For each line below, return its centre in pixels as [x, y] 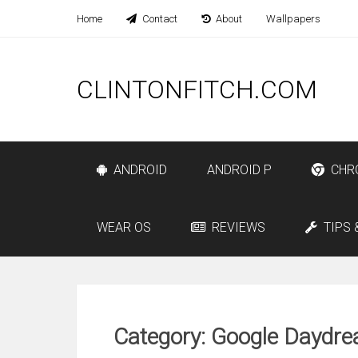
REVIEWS [237, 227]
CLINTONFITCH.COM [197, 89]
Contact [159, 19]
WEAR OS [124, 227]
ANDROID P [239, 170]
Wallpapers [293, 19]
